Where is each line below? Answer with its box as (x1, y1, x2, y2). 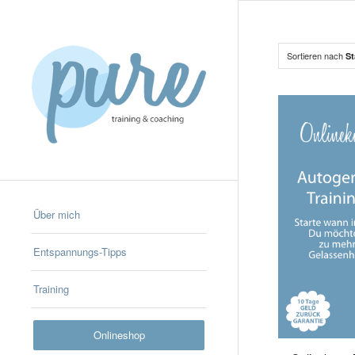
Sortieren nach (287, 49, 345, 62)
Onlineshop (93, 326, 145, 342)
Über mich (33, 206, 80, 222)
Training (33, 281, 69, 296)
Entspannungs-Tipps (33, 243, 127, 259)
